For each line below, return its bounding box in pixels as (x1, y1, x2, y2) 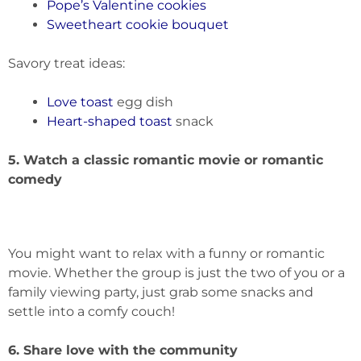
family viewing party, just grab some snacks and (8, 284, 313, 300)
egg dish (114, 93, 173, 110)
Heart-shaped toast (47, 113, 172, 129)
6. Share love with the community (8, 342, 238, 358)
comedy (8, 171, 62, 187)
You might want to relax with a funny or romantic (8, 245, 325, 261)
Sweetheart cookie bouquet (47, 16, 229, 32)
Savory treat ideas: (8, 55, 125, 71)
